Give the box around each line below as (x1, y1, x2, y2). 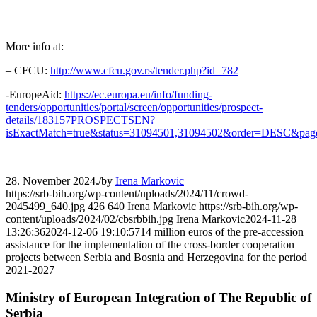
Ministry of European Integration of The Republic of (6, 289, 311, 305)
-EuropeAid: (6, 88, 64, 101)
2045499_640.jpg (6, 200, 85, 213)
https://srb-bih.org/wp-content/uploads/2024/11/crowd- (6, 188, 248, 200)
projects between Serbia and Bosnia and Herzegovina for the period (6, 251, 307, 264)
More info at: (6, 40, 64, 53)
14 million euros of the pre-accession (140, 226, 304, 238)
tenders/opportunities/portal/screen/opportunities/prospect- (6, 101, 263, 114)
